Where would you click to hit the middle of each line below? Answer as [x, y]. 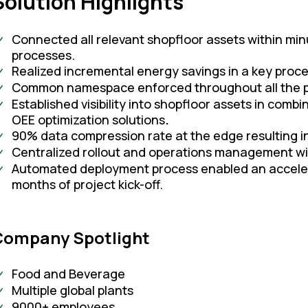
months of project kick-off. [88, 185]
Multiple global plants [73, 290]
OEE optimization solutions [89, 120]
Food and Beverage [69, 274]
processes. [44, 55]
